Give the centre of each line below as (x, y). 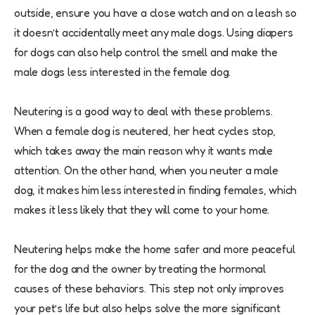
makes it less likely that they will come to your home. (142, 210)
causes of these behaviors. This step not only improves (149, 289)
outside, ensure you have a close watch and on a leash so (155, 13)
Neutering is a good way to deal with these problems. (143, 111)
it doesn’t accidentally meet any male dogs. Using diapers (154, 33)
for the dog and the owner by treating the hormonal (140, 269)
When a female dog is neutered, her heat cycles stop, (145, 131)
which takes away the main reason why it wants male (143, 151)
